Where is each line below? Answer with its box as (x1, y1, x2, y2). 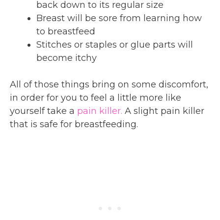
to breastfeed (36, 26, 95, 37)
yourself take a (10, 105, 77, 116)
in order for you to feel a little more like (10, 92, 181, 103)
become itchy (36, 52, 97, 63)
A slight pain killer (122, 105, 204, 116)
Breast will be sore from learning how (36, 12, 202, 24)
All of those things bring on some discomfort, (10, 79, 208, 90)
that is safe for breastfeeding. (10, 118, 138, 130)
